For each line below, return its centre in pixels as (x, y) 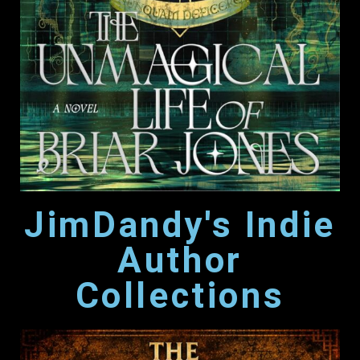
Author (180, 260)
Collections (180, 295)
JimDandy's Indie (180, 225)
